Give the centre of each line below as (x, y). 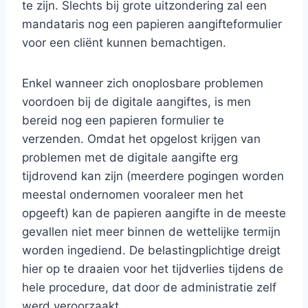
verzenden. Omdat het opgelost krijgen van (141, 139)
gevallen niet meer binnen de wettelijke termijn (151, 232)
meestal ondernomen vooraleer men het (133, 195)
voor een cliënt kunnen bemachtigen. (124, 43)
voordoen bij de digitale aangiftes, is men (136, 102)
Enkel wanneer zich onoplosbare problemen (143, 83)
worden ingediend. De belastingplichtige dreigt (151, 250)
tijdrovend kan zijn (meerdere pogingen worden (153, 176)
